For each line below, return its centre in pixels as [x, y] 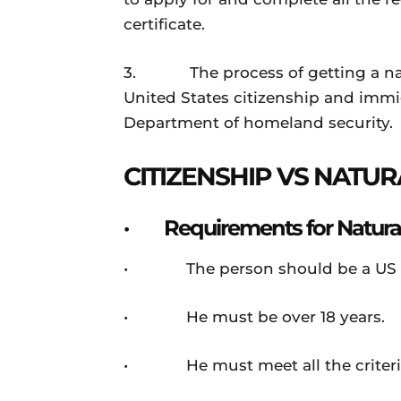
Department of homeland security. [258, 123]
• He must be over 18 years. [254, 317]
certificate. [164, 24]
